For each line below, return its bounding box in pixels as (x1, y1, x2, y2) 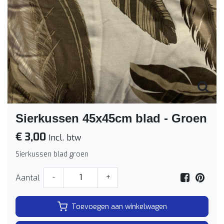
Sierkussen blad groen (15, 149, 88, 159)
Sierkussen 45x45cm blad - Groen (15, 111, 207, 125)
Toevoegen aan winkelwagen (71, 201, 167, 211)
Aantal (15, 172, 39, 183)
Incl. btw (46, 132, 81, 143)
